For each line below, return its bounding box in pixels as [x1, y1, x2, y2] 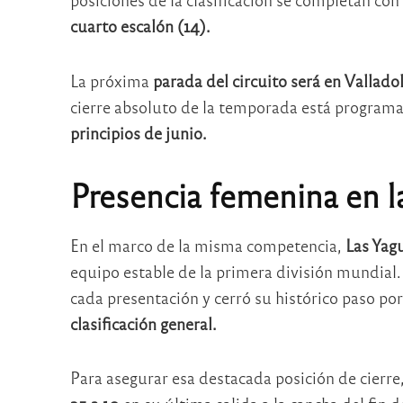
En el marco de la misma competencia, [69, 234, 342, 255]
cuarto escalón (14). [69, 15, 210, 37]
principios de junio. [69, 121, 207, 143]
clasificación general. [69, 312, 217, 334]
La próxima [69, 69, 149, 91]
